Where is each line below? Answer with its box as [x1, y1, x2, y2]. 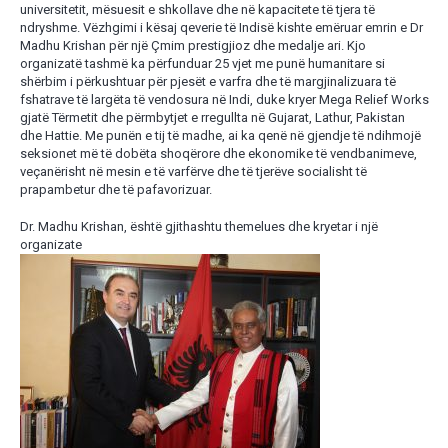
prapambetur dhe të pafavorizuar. [19, 181, 212, 197]
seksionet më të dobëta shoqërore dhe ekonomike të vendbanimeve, [19, 145, 417, 161]
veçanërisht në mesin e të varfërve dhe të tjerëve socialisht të [19, 163, 367, 179]
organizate [19, 237, 82, 253]
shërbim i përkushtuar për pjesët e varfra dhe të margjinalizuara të [19, 73, 396, 89]
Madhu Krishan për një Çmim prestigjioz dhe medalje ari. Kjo [19, 37, 366, 53]
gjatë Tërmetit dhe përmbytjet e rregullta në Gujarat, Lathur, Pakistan [19, 109, 405, 125]
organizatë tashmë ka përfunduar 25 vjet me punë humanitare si [19, 55, 385, 71]
